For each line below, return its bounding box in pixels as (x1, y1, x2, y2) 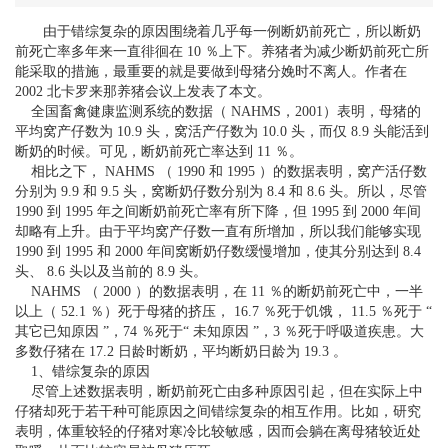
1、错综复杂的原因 (15, 364, 150, 380)
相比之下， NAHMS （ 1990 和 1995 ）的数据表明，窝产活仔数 (15, 164, 427, 180)
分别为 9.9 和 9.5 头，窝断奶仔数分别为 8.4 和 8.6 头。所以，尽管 (15, 184, 427, 200)
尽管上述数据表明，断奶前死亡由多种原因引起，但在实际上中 (15, 384, 423, 400)
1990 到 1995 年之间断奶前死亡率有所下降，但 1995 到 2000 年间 (15, 204, 421, 220)
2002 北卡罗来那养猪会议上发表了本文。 (15, 84, 271, 100)
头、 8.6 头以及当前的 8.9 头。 (15, 264, 207, 280)
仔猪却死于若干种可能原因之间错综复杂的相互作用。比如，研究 (15, 404, 421, 420)
